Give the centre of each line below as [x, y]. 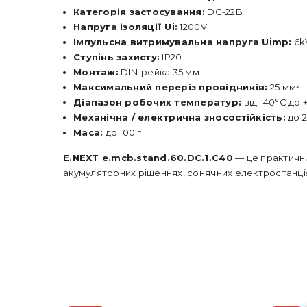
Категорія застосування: [139, 12]
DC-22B [223, 12]
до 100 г [122, 132]
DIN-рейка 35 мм [159, 72]
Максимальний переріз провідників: [171, 87]
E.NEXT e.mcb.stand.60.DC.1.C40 [148, 158]
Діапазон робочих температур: [158, 102]
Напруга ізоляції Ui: [126, 27]
